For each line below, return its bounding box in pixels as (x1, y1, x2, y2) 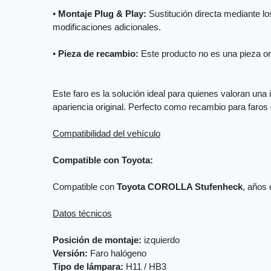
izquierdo (142, 235, 180, 246)
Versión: (53, 249, 88, 259)
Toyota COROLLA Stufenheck (117, 182, 243, 192)
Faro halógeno (88, 249, 146, 259)
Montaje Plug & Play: (58, 9, 146, 19)
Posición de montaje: (53, 235, 142, 246)
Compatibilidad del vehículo (53, 129, 160, 139)
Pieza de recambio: (58, 49, 139, 59)
